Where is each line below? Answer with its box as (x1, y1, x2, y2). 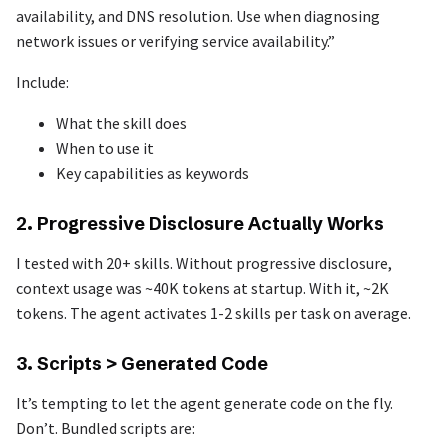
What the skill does (56, 112, 187, 133)
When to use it (56, 137, 154, 158)
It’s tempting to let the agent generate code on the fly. (16, 392, 393, 413)
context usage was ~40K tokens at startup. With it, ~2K (16, 277, 389, 298)
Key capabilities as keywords (56, 162, 249, 183)
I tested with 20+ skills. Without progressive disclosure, (16, 252, 392, 273)
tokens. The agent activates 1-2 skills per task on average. (16, 302, 411, 323)
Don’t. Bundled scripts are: (16, 417, 195, 438)
